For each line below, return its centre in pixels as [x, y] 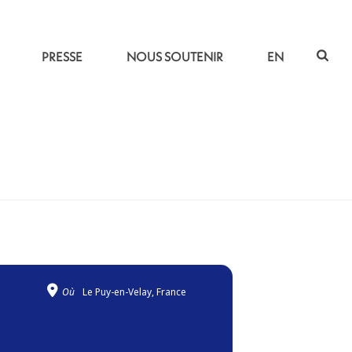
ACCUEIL [127, 185]
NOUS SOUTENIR [175, 57]
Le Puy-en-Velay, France [134, 292]
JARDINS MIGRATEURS [201, 185]
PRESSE [62, 57]
